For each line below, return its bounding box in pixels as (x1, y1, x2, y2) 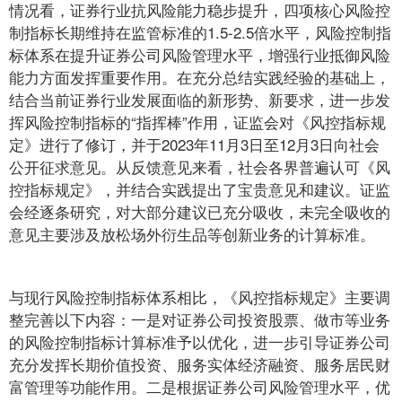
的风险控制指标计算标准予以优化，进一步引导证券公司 (9, 330, 390, 353)
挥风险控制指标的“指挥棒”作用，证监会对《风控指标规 (9, 110, 386, 133)
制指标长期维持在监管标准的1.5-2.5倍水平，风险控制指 (9, 21, 391, 43)
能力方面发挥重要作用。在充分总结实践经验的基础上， (9, 66, 390, 88)
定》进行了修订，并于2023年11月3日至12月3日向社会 (9, 133, 380, 155)
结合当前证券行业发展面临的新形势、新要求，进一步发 (9, 88, 390, 110)
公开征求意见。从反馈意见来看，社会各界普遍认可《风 (9, 155, 390, 178)
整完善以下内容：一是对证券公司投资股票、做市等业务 (9, 308, 390, 330)
